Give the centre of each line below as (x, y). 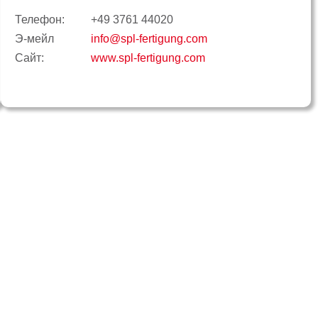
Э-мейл (35, 39)
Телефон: (40, 20)
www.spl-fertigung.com (148, 58)
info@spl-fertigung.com (149, 39)
